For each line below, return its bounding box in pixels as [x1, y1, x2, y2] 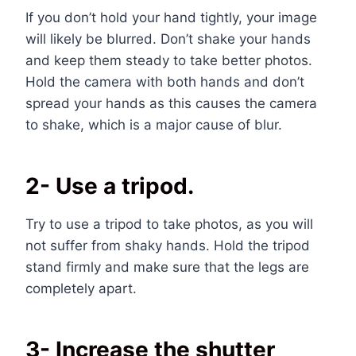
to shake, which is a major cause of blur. [25, 117, 282, 133]
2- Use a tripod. [25, 172, 194, 200]
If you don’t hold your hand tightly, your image [25, 10, 317, 26]
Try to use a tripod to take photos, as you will [25, 216, 313, 233]
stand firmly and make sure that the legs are [25, 259, 309, 276]
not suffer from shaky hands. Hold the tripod [25, 238, 310, 254]
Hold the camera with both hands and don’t [25, 74, 304, 91]
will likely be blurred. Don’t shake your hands [25, 31, 311, 48]
